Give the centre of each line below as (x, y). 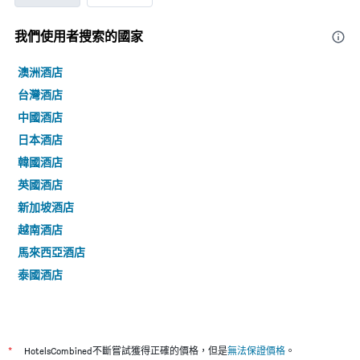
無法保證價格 (256, 351)
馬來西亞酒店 (51, 252)
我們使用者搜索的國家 (79, 36)
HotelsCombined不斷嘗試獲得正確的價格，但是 (126, 351)
